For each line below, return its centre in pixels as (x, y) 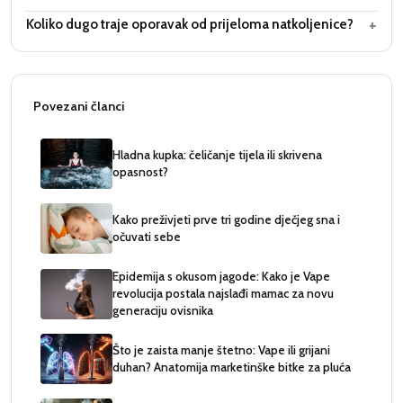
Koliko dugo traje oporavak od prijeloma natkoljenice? (190, 24)
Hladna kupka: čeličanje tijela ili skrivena (217, 155)
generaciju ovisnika (163, 310)
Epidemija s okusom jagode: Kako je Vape (221, 276)
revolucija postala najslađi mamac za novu (223, 293)
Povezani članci (79, 106)
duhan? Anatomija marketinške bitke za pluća (232, 367)
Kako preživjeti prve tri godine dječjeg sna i (226, 219)
